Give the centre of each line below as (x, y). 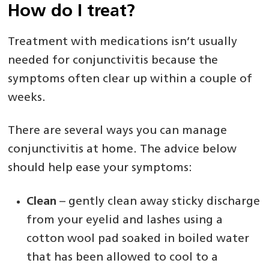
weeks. (27, 98)
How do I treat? (72, 12)
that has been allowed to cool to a (122, 258)
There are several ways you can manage (118, 131)
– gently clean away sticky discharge (159, 202)
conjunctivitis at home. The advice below (122, 150)
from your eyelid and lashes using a (125, 221)
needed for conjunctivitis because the (113, 61)
